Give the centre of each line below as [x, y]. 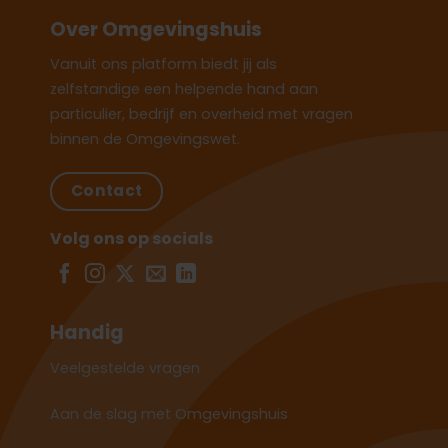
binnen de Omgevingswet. [145, 139]
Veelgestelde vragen [124, 367]
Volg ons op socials [131, 239]
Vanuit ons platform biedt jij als [163, 64]
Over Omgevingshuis [156, 29]
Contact [106, 191]
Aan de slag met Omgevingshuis [168, 413]
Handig [86, 333]
